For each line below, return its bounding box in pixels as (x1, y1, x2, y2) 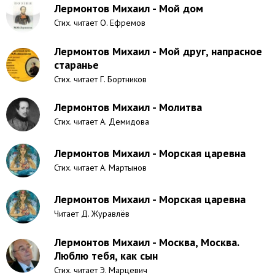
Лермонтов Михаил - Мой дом (54, 1, 203, 15)
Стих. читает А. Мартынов (54, 162, 147, 173)
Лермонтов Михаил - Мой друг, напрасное (54, 44, 262, 58)
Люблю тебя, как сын (54, 249, 158, 263)
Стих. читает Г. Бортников (54, 74, 147, 85)
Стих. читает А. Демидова (54, 116, 149, 127)
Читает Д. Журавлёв (54, 208, 130, 219)
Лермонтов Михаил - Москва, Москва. (54, 235, 239, 249)
